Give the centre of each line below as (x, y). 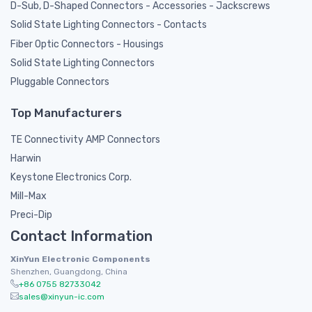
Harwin (26, 159)
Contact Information (81, 236)
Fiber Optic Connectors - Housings (87, 44)
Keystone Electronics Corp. (71, 178)
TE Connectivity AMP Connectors (85, 140)
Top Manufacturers (66, 113)
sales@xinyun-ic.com (62, 297)
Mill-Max (29, 196)
